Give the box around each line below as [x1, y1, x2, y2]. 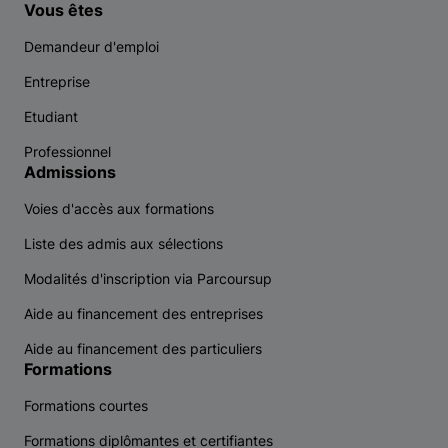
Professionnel [24, 143, 111, 160]
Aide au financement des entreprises [24, 305, 263, 322]
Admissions [24, 162, 116, 182]
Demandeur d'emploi [24, 38, 159, 55]
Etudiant [24, 108, 78, 125]
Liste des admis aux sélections [24, 235, 223, 252]
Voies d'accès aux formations [24, 200, 214, 217]
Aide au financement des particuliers [24, 340, 262, 357]
